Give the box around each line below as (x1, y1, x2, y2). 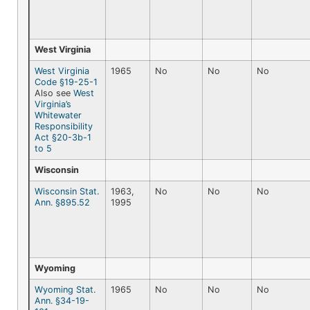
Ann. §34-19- (35, 295, 89, 306)
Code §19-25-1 (35, 76, 98, 87)
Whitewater (35, 109, 82, 120)
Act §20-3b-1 (35, 131, 91, 143)
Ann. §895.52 (35, 197, 90, 208)
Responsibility (35, 120, 93, 131)
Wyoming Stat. (35, 284, 95, 295)
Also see (35, 87, 73, 98)
